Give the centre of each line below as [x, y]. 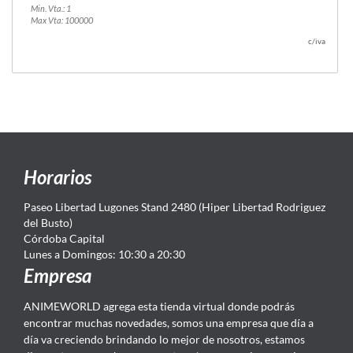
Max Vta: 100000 [61, 20]
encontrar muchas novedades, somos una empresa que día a [169, 322]
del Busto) [48, 222]
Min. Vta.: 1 [50, 8]
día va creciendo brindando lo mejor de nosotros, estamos [164, 339]
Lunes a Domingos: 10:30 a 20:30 [104, 254]
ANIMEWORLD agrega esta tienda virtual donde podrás [159, 306]
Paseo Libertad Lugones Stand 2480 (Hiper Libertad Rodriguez [175, 206]
